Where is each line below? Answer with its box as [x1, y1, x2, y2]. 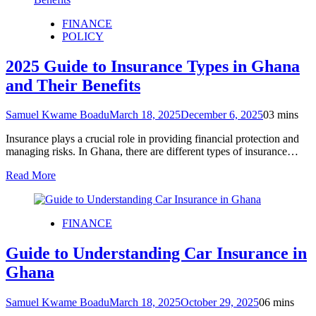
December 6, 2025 [181, 109, 263, 121]
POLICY [62, 30, 104, 42]
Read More [6, 169, 56, 182]
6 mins [265, 296, 294, 309]
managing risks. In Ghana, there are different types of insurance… [6, 145, 298, 158]
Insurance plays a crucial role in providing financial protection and [6, 133, 299, 145]
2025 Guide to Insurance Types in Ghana [6, 56, 300, 75]
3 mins [269, 109, 298, 121]
